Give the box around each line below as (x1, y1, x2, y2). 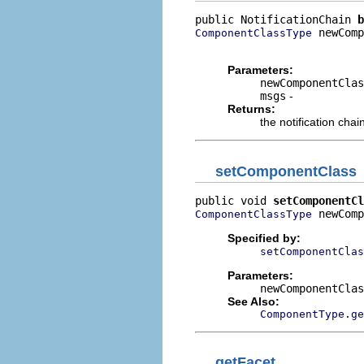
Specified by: (227, 231, 301, 245)
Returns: (227, 102, 275, 115)
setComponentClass (215, 162, 357, 180)
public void (195, 193, 273, 207)
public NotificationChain (195, 13, 357, 26)
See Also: (227, 294, 279, 308)
